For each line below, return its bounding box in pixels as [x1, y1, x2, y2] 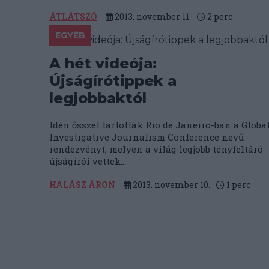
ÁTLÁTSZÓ [49, 11, 97, 22]
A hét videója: [49, 55, 157, 72]
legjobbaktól [49, 89, 147, 107]
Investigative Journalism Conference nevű [49, 131, 244, 143]
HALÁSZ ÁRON [49, 179, 115, 190]
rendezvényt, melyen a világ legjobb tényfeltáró [49, 143, 263, 155]
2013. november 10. [131, 179, 210, 190]
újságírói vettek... [49, 155, 126, 167]
